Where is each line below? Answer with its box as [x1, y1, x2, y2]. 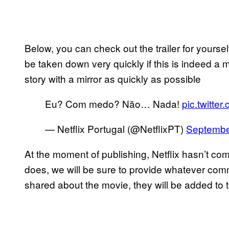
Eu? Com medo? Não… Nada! [45, 96, 182, 110]
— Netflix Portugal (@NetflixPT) [45, 121, 186, 135]
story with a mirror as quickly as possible [25, 71, 201, 85]
